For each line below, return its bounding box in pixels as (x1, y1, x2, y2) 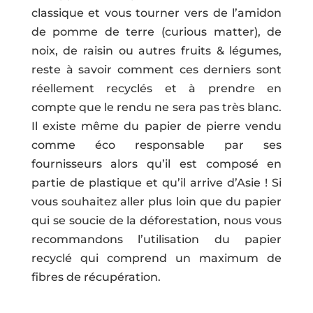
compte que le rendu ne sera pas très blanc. (31, 100, 282, 114)
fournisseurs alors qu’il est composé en (31, 156, 282, 170)
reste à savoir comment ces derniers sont (31, 62, 282, 76)
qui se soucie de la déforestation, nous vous (31, 213, 282, 227)
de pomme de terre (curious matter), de (31, 24, 282, 38)
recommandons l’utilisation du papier (31, 232, 282, 246)
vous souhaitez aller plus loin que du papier (31, 194, 282, 208)
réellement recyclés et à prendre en (31, 81, 282, 95)
